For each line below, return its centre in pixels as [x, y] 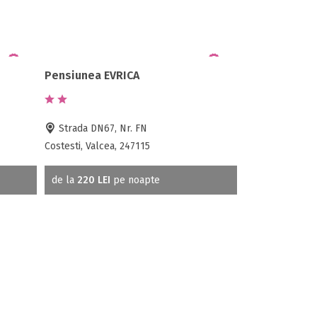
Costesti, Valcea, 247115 [98, 146]
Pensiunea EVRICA [92, 75]
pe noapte [136, 180]
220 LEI [94, 180]
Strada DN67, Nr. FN [102, 128]
